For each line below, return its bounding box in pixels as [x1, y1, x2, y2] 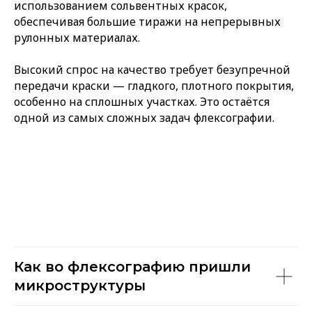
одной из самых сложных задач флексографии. [14, 110, 274, 125]
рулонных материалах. [14, 30, 140, 45]
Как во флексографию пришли [14, 258, 251, 275]
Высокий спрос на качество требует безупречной [14, 62, 290, 77]
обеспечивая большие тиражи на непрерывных [14, 14, 281, 29]
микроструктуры [14, 277, 146, 294]
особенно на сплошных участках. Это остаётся [14, 94, 270, 109]
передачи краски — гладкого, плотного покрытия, [14, 78, 294, 93]
